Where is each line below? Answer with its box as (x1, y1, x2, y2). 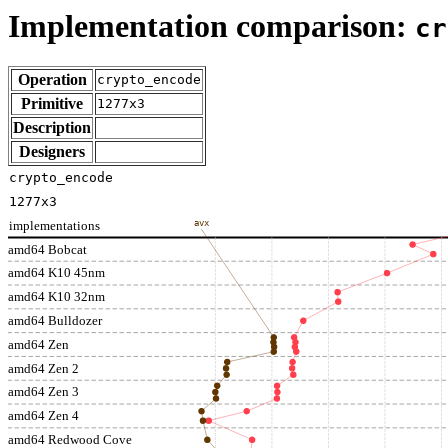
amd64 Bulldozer (8, 313, 103, 329)
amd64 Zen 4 (8, 408, 79, 424)
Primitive (21, 95, 83, 113)
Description (13, 119, 91, 137)
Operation (17, 71, 87, 89)
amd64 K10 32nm (8, 289, 105, 305)
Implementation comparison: (8, 8, 415, 44)
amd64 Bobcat (8, 242, 87, 258)
